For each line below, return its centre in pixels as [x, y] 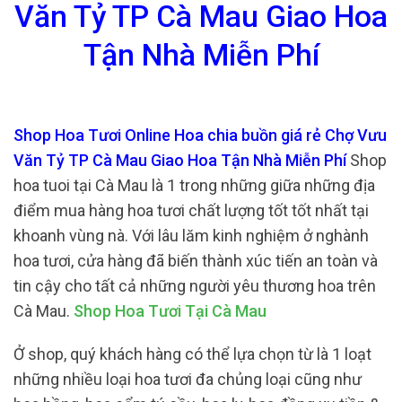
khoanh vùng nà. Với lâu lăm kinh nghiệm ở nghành [191, 236]
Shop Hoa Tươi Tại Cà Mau [170, 311]
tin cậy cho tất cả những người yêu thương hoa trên [195, 286]
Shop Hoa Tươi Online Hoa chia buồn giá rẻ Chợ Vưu [200, 135]
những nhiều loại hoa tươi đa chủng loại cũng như [188, 379]
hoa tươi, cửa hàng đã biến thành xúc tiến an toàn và [196, 261]
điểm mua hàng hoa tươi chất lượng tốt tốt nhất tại [191, 211]
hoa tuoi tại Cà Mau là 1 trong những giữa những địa [194, 186]
